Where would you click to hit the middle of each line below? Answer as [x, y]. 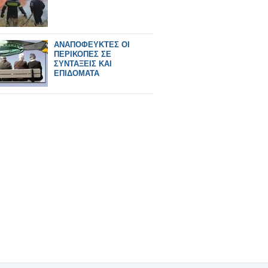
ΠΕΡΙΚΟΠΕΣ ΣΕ [83, 54]
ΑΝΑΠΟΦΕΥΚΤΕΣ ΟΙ [92, 45]
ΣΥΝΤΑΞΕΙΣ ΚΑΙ [83, 64]
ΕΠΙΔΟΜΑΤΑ [77, 73]
